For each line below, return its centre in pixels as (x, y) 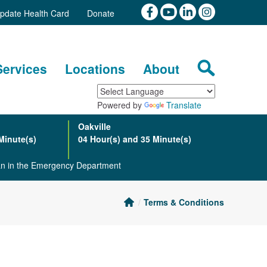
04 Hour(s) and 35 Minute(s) (134, 139)
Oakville (94, 126)
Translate (184, 105)
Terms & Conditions (184, 202)
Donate (101, 13)
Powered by (121, 105)
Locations (95, 69)
